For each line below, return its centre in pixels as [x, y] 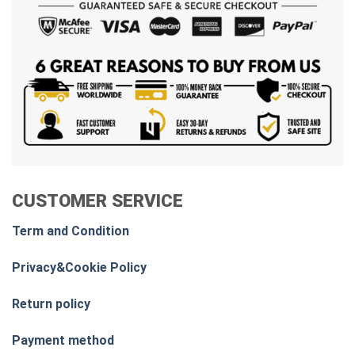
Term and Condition [71, 231]
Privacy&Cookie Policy [79, 267]
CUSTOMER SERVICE [97, 200]
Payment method [63, 340]
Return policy [51, 303]
